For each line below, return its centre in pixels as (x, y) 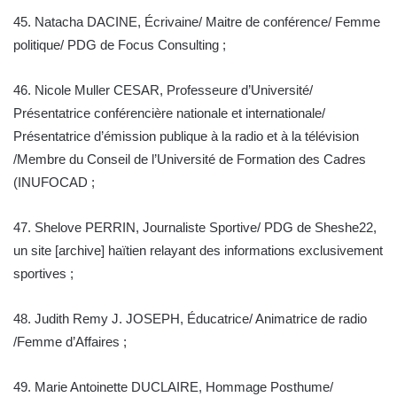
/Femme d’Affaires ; (70, 342)
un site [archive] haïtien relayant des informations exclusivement (198, 251)
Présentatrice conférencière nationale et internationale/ (169, 113)
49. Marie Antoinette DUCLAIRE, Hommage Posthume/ (173, 387)
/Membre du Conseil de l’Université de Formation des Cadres (190, 160)
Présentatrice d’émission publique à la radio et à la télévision (186, 136)
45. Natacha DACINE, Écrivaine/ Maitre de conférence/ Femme (197, 22)
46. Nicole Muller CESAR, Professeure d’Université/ (163, 90)
